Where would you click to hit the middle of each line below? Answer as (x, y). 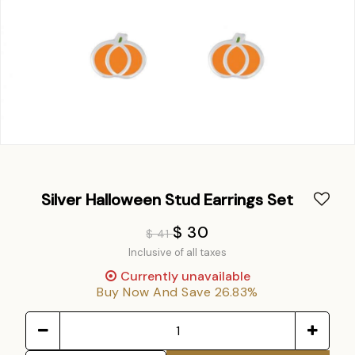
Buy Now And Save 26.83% (177, 292)
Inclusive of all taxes (177, 252)
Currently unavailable (185, 276)
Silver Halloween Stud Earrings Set (167, 200)
